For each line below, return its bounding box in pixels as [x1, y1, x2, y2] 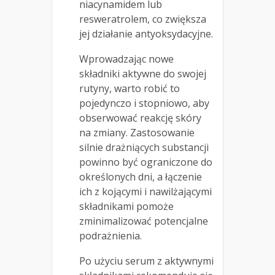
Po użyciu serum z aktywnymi [79, 254, 214, 268]
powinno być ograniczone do [79, 155, 212, 169]
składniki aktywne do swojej [79, 67, 206, 81]
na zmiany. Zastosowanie [79, 126, 195, 140]
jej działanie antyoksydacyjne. [79, 27, 213, 41]
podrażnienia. [79, 229, 142, 243]
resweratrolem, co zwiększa [79, 12, 206, 26]
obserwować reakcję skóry [79, 111, 201, 125]
